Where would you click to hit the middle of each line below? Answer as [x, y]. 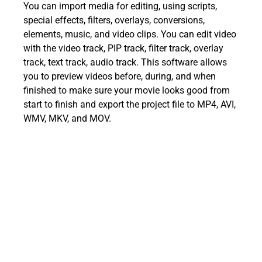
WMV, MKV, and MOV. [67, 118]
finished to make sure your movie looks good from [127, 90]
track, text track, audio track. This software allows [125, 62]
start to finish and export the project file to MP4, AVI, [130, 104]
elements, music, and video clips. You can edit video [130, 34]
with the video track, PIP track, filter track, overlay [123, 48]
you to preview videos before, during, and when [120, 76]
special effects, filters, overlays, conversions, [114, 20]
